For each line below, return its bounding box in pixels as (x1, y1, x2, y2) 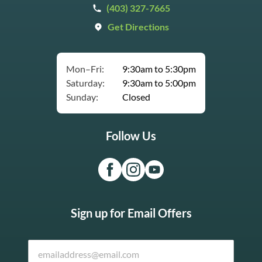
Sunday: (66, 91, 98, 103)
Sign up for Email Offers (70, 206, 192, 220)
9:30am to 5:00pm (122, 77, 196, 89)
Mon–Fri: (66, 63, 104, 75)
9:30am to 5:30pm (122, 63, 196, 75)
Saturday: (66, 77, 105, 89)
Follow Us (106, 129, 156, 143)
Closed (122, 91, 150, 103)
